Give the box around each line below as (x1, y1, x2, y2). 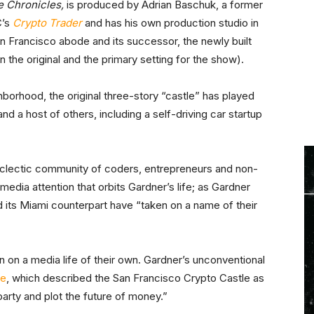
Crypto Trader (13, 16, 82, 30)
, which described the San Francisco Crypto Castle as (6, 271, 264, 285)
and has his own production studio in (82, 16, 259, 30)
